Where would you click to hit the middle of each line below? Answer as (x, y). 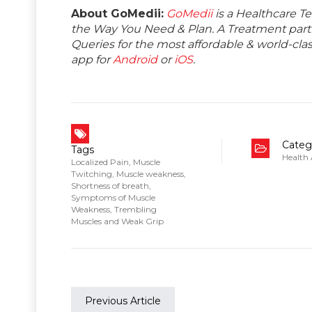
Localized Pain (100, 162)
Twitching (92, 173)
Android (135, 59)
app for (92, 59)
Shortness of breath (110, 185)
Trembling (135, 209)
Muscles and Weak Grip (117, 221)
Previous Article (123, 301)
